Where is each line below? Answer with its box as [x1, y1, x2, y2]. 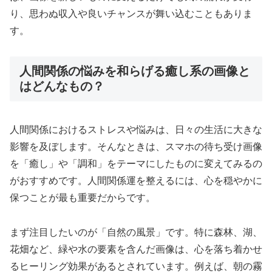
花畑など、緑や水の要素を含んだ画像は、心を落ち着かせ [10, 243, 262, 254]
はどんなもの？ [19, 80, 104, 93]
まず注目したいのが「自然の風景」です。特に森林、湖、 [10, 226, 262, 237]
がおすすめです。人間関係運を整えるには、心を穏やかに [10, 175, 262, 186]
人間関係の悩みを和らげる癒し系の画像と [19, 64, 250, 78]
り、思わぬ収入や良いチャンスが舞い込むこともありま [10, 8, 253, 19]
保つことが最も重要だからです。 [10, 192, 155, 203]
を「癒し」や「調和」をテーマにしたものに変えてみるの [10, 158, 262, 169]
